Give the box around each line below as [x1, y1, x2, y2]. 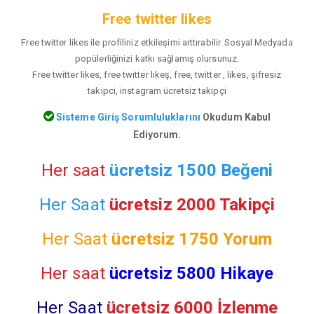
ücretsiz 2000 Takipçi [109, 194, 275, 214]
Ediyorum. [132, 128, 182, 140]
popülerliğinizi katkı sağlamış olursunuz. [74, 53, 240, 64]
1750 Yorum [179, 228, 273, 249]
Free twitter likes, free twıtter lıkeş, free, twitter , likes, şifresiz [32, 69, 282, 81]
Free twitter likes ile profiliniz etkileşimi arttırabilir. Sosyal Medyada [21, 37, 293, 48]
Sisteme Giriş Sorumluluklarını [53, 111, 200, 123]
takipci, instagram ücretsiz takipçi [88, 86, 226, 97]
